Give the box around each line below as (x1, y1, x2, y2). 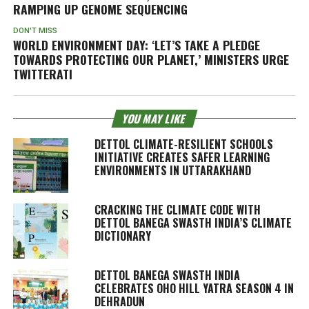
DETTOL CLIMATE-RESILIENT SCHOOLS (94, 135, 273, 152)
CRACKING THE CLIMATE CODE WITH (94, 201, 261, 218)
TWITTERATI (12, 64, 72, 83)
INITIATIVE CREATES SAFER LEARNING (94, 148, 270, 166)
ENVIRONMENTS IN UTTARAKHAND (94, 161, 251, 179)
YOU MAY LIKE (120, 110, 189, 127)
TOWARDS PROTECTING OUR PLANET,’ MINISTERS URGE (12, 50, 289, 68)
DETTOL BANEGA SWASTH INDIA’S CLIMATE (94, 214, 292, 231)
